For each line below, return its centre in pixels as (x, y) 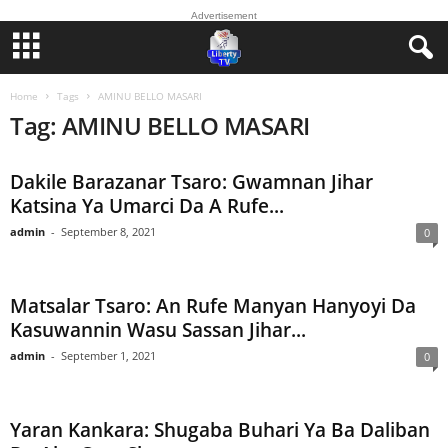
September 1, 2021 (108, 355)
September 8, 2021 (108, 231)
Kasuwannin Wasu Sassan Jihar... (158, 330)
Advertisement (224, 15)
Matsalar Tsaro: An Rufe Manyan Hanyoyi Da (213, 306)
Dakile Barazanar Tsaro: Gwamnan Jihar (191, 182)
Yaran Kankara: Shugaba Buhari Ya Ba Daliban (220, 430)
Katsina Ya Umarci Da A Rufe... (147, 206)
